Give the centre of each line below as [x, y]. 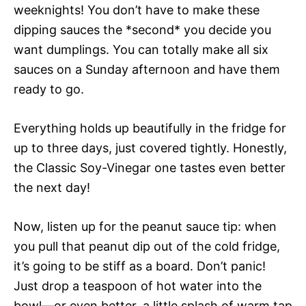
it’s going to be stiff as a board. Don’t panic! [140, 266]
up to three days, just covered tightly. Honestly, [150, 148]
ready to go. [49, 89]
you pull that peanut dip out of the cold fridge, [147, 246]
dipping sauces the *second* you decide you [142, 29]
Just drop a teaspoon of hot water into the [138, 286]
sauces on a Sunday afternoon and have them [147, 69]
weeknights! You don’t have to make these [137, 10]
